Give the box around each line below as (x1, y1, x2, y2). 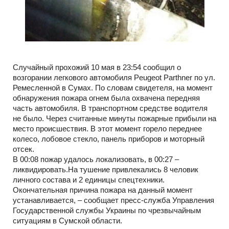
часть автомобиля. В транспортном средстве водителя (13, 104, 208, 113)
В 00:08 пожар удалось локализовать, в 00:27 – (13, 155, 179, 164)
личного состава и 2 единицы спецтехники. (13, 175, 165, 185)
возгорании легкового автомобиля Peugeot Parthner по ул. (13, 73, 215, 82)
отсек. (13, 145, 34, 154)
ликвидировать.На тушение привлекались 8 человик (13, 165, 198, 174)
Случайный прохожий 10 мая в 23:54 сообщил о (13, 63, 181, 72)
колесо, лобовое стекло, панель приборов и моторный (13, 134, 204, 144)
